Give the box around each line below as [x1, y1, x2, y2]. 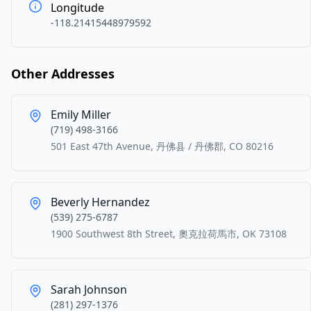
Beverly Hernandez [51, 194, 150, 210]
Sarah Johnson [51, 282, 127, 297]
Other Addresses [11, 65, 115, 82]
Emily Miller [51, 107, 111, 122]
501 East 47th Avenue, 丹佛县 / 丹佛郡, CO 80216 [51, 140, 274, 153]
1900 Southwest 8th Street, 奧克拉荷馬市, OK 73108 [51, 227, 287, 240]
